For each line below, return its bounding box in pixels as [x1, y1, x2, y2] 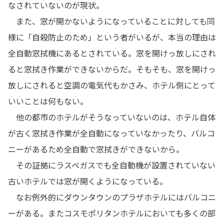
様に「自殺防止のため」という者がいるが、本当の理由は [8, 32, 216, 42]
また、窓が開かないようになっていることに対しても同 [8, 16, 215, 26]
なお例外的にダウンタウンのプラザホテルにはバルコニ [8, 192, 216, 202]
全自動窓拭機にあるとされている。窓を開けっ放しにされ [8, 48, 216, 58]
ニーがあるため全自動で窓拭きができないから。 [8, 144, 184, 154]
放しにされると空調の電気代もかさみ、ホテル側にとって [8, 80, 215, 90]
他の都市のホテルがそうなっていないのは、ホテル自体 [8, 112, 215, 122]
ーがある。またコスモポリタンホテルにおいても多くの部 [8, 208, 215, 218]
